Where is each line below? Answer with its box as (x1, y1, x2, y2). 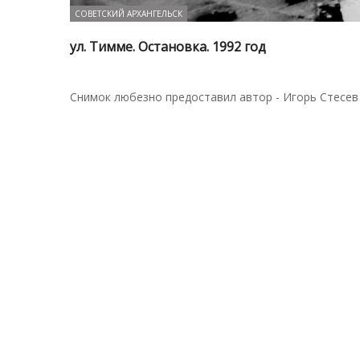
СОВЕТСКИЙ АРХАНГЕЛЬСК (75, 7, 182, 19)
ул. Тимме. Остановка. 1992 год (70, 37, 266, 55)
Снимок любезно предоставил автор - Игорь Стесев (70, 88, 358, 104)
